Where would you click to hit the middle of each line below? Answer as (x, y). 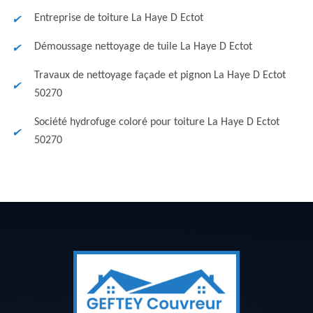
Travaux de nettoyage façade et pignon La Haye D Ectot (160, 75)
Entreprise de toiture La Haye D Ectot (119, 18)
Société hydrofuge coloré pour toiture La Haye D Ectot (157, 122)
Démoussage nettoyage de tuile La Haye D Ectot (143, 47)
